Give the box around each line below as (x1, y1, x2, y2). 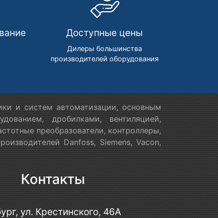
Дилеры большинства (67, 44, 142, 53)
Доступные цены (66, 26, 143, 38)
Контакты (20, 170, 85, 187)
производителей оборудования (50, 54, 159, 63)
